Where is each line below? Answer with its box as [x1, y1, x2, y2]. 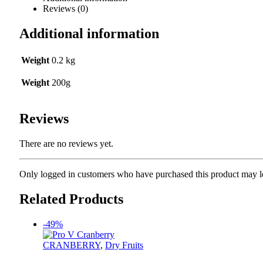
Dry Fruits [105, 240, 143, 250]
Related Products [19, 191, 123, 207]
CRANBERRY [43, 240, 100, 250]
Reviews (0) [43, 4, 88, 14]
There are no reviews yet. [19, 138, 113, 149]
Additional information [19, 26, 159, 42]
